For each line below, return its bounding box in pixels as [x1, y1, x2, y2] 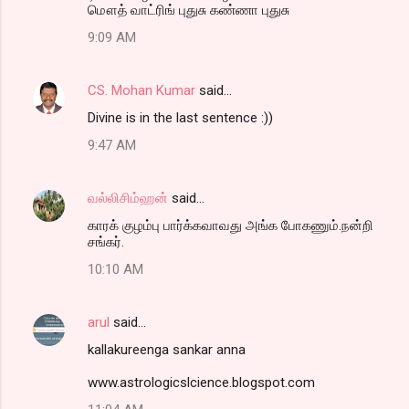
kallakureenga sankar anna [88, 341, 246, 358]
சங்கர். [88, 233, 124, 250]
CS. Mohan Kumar [88, 81, 195, 99]
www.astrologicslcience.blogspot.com [88, 373, 315, 391]
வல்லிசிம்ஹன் [88, 189, 168, 206]
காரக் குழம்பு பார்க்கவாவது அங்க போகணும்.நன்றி [88, 216, 373, 234]
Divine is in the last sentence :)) [88, 109, 273, 126]
